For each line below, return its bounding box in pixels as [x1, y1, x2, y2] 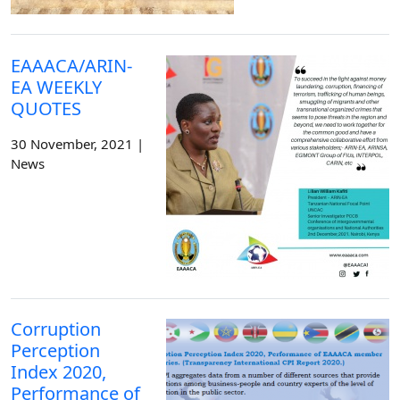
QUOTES [11, 96, 81, 121]
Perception [11, 338, 100, 363]
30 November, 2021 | [11, 134, 144, 153]
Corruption [11, 317, 101, 342]
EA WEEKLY [11, 74, 102, 99]
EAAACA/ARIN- [11, 53, 132, 78]
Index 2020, [11, 360, 106, 385]
